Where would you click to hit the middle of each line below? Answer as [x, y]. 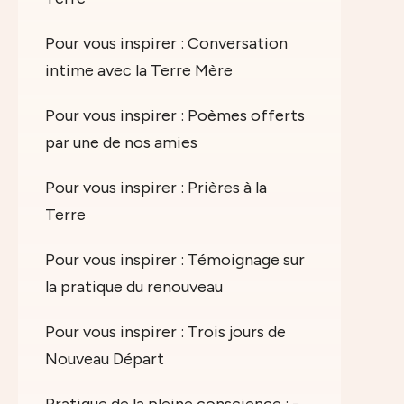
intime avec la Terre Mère [139, 70]
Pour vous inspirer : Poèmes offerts [175, 115]
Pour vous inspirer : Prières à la [156, 187]
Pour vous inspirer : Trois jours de [165, 331]
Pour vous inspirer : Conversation [166, 43]
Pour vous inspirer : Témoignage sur [175, 259]
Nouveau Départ [105, 358]
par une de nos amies [121, 142]
